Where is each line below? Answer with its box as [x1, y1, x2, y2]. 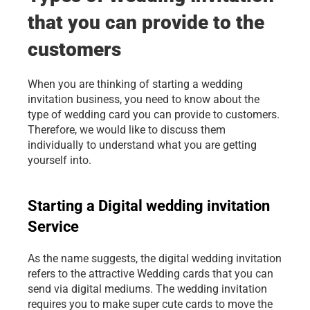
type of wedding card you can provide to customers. [28, 108, 280, 121]
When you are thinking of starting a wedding [28, 77, 243, 91]
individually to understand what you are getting [28, 138, 257, 152]
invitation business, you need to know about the [28, 93, 259, 106]
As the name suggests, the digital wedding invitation [28, 252, 282, 265]
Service [28, 218, 79, 235]
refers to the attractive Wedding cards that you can [28, 267, 273, 280]
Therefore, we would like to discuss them [28, 123, 226, 136]
